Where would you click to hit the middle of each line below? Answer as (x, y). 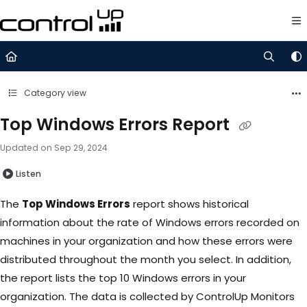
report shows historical (189, 204)
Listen (28, 173)
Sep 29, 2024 (81, 147)
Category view (54, 93)
